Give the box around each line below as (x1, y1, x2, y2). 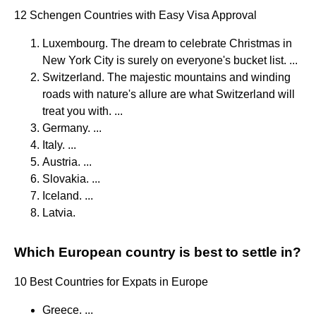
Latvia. (42, 206, 75, 219)
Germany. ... (42, 121, 102, 134)
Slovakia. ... (42, 172, 100, 185)
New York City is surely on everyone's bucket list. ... (42, 54, 298, 66)
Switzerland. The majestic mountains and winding (42, 71, 291, 83)
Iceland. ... (42, 189, 93, 202)
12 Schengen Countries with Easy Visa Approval (14, 8, 257, 21)
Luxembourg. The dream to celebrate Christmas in (42, 37, 292, 49)
